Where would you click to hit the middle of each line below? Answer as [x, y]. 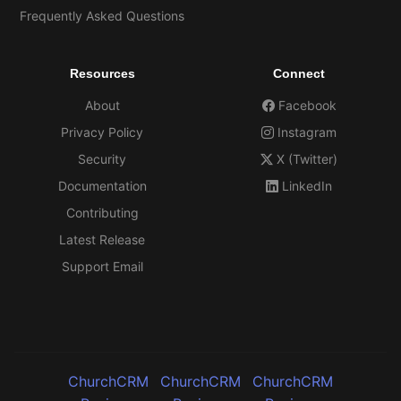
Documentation [102, 186]
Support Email [102, 266]
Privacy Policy [102, 132]
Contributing [102, 213]
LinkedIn [307, 186]
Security [102, 159]
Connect [299, 73]
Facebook [307, 105]
